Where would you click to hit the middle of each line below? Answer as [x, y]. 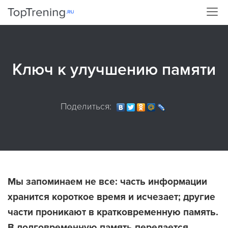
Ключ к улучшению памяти [114, 70]
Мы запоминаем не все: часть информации [107, 182]
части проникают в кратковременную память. [113, 212]
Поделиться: [86, 107]
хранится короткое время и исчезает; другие [111, 197]
